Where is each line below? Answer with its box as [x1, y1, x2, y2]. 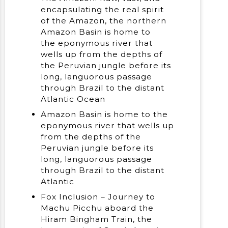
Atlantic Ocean [41, 94, 105, 104]
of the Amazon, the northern [41, 16, 166, 26]
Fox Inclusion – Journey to [41, 191, 155, 202]
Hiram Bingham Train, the [41, 214, 152, 224]
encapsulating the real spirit [41, 5, 164, 15]
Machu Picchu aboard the [41, 203, 154, 213]
